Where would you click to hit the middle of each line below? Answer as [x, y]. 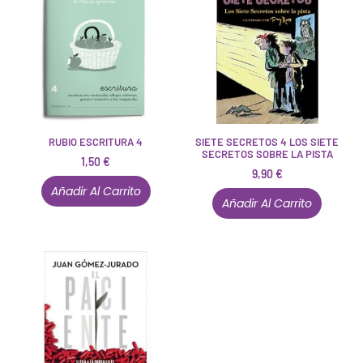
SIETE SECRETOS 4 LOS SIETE [267, 141]
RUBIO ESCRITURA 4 [96, 141]
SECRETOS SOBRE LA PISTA [267, 154]
